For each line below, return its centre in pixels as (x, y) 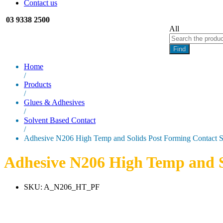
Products (38, 84)
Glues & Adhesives (54, 102)
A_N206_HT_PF (72, 187)
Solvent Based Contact (60, 120)
